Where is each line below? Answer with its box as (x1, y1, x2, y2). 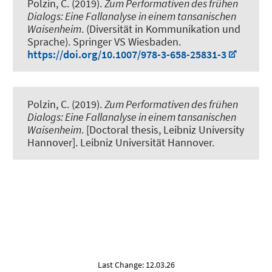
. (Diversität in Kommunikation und (81, 21, 240, 36)
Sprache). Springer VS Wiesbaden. (27, 34, 181, 49)
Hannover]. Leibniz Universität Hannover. (27, 135, 214, 149)
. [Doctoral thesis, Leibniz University (81, 122, 244, 137)
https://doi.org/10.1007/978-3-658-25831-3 (27, 47, 226, 61)
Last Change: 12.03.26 (97, 259, 175, 270)
